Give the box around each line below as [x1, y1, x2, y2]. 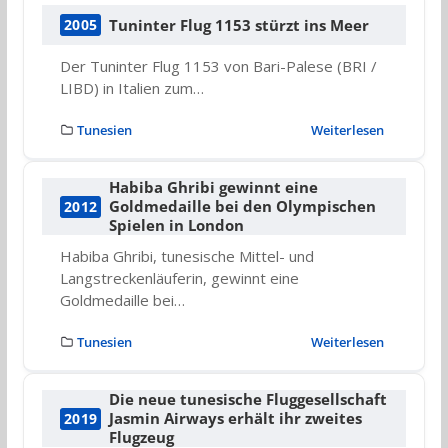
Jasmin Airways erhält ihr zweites [109, 408, 363, 429]
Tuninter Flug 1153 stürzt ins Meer [109, 14, 370, 35]
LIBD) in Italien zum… [59, 78, 204, 99]
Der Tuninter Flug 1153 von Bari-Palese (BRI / [59, 56, 377, 77]
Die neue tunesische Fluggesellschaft [109, 389, 388, 410]
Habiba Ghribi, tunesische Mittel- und [59, 246, 314, 267]
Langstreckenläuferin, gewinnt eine [59, 268, 299, 289]
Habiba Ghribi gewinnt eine [109, 177, 319, 198]
